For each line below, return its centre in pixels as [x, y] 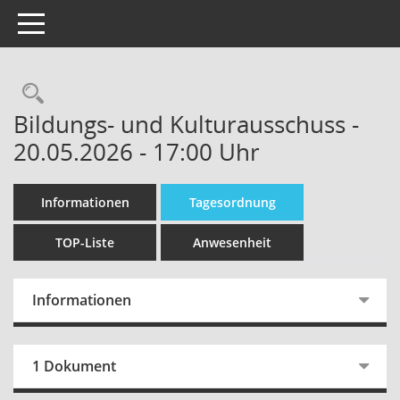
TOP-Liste [85, 242]
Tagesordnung [232, 202]
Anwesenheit [232, 242]
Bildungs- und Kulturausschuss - [186, 124]
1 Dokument [74, 366]
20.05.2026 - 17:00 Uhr [137, 152]
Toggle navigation [70, 22]
